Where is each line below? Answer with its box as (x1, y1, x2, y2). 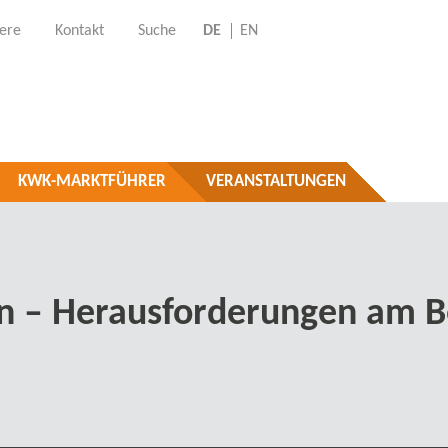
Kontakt (54, 23, 104, 40)
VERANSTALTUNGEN (206, 173, 346, 190)
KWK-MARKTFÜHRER (18, 173, 166, 190)
